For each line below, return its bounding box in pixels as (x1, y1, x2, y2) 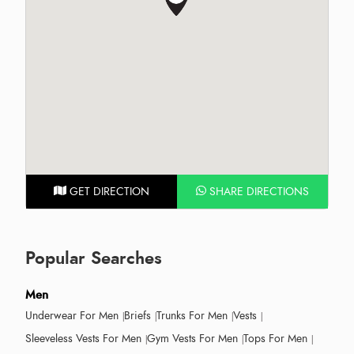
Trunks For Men (156, 307, 228, 323)
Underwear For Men (25, 307, 119, 323)
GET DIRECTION (66, 183, 149, 199)
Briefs (124, 307, 151, 323)
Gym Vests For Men (147, 330, 238, 346)
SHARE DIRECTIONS (205, 183, 309, 199)
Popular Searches (25, 245, 162, 270)
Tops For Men (243, 330, 307, 346)
